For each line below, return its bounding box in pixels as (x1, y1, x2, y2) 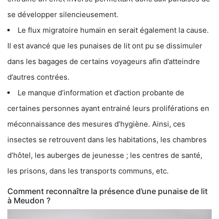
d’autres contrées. (7, 72, 69, 82)
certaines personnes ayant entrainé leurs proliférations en (7, 103, 209, 113)
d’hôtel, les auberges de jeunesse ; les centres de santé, (7, 150, 202, 160)
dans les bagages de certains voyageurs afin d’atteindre (7, 56, 200, 66)
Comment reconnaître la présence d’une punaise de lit (7, 186, 208, 196)
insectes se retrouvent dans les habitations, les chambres (7, 134, 207, 144)
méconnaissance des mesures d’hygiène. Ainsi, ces (7, 119, 185, 129)
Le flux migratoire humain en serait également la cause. (18, 25, 209, 35)
